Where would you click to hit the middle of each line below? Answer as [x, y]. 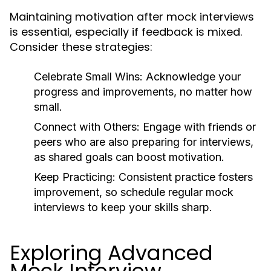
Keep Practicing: [75, 177]
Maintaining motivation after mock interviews [132, 17]
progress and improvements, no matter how [143, 92]
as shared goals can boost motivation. [129, 157]
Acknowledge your [192, 77]
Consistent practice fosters [184, 177]
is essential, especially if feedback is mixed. [126, 32]
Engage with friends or [198, 127]
